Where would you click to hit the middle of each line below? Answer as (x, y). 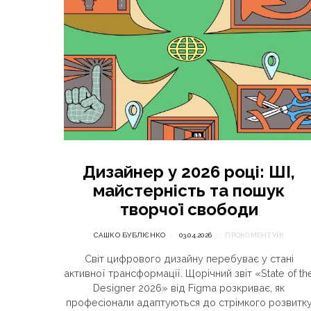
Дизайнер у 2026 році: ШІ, (189, 172)
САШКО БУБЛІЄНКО (129, 235)
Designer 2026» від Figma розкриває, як (189, 288)
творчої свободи (189, 209)
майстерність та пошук (189, 191)
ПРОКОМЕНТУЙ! (255, 235)
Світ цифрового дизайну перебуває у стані (189, 259)
